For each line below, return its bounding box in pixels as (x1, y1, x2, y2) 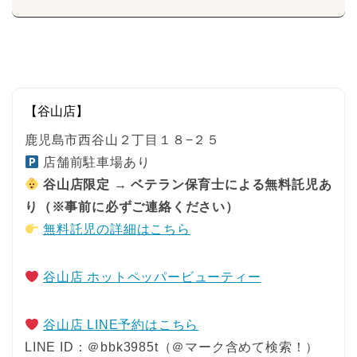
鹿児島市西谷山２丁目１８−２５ (25, 133, 220, 147)
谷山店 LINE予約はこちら (43, 318, 199, 332)
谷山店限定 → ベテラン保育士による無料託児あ (43, 178, 332, 192)
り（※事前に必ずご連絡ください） (25, 200, 239, 214)
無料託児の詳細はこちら (43, 222, 190, 237)
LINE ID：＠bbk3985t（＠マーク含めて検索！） (25, 340, 320, 355)
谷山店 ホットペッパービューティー (43, 270, 261, 284)
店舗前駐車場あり (39, 155, 151, 170)
